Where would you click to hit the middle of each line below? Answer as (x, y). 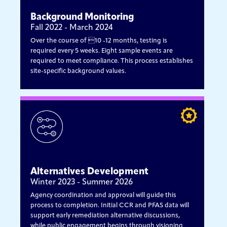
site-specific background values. (79, 71)
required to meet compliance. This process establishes (112, 61)
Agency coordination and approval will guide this (104, 195)
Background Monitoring (82, 17)
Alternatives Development (90, 172)
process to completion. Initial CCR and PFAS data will (110, 205)
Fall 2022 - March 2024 (72, 28)
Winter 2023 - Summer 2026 (82, 182)
